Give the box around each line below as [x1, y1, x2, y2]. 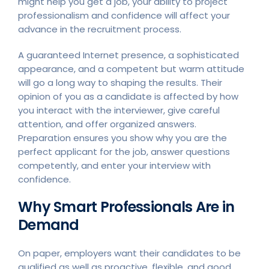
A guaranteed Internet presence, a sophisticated [18, 48, 239, 61]
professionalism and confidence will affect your [18, 8, 230, 22]
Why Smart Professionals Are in [18, 196, 235, 217]
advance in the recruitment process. [18, 22, 181, 35]
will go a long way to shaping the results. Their [18, 76, 222, 89]
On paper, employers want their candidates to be [18, 246, 241, 259]
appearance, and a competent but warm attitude [18, 62, 244, 75]
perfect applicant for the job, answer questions [18, 145, 230, 158]
